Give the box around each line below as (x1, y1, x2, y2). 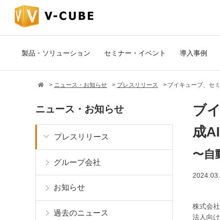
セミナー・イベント (104, 49, 166, 57)
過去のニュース (54, 209, 109, 218)
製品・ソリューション (22, 49, 90, 57)
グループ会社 (54, 158, 101, 166)
